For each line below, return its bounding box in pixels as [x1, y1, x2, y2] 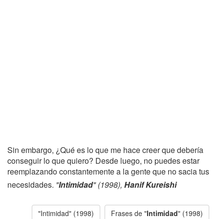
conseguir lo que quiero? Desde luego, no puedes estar [7, 155, 199, 166]
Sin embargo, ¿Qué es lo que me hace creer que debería [7, 144, 203, 155]
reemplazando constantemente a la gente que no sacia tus [7, 166, 209, 177]
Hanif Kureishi [124, 179, 176, 190]
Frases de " [111, 208, 147, 218]
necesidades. [7, 179, 56, 190]
